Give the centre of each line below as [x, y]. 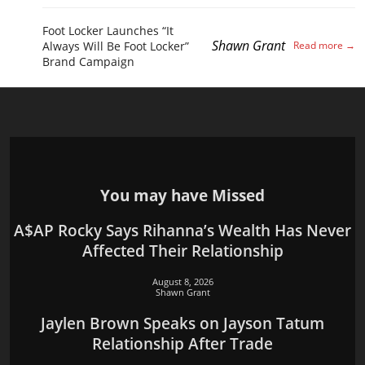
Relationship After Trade [182, 343]
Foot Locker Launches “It [108, 30]
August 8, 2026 [182, 282]
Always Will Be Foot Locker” [116, 46]
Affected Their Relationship [182, 251]
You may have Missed [182, 195]
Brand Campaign [88, 61]
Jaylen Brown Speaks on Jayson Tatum [182, 323]
